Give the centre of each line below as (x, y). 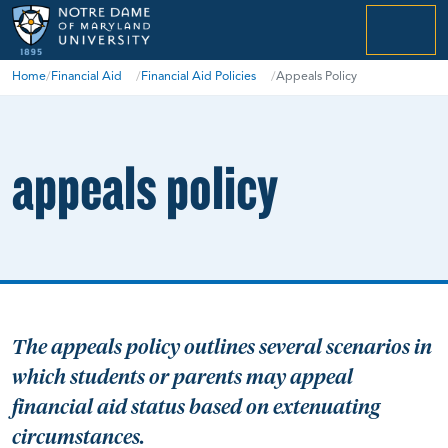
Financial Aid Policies (199, 76)
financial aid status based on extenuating (196, 406)
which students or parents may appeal (182, 376)
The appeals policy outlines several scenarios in (222, 346)
